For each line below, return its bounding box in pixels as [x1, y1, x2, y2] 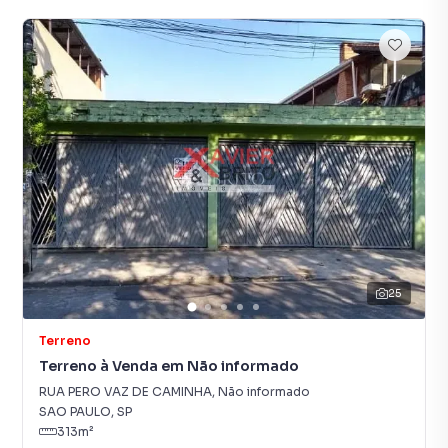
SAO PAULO [39, 404, 111, 419]
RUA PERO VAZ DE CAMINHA [39, 384, 212, 399]
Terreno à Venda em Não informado [39, 357, 299, 375]
